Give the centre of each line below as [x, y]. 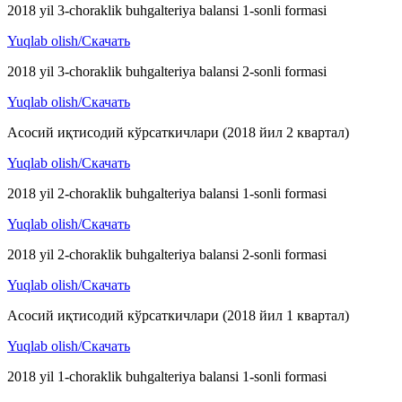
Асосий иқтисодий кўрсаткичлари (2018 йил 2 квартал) [178, 133]
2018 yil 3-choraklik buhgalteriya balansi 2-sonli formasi [167, 72]
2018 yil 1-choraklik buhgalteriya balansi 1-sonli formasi [167, 377]
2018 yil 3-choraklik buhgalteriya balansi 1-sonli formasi [167, 11]
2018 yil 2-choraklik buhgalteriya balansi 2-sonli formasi [167, 255]
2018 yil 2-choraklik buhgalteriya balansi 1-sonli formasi [167, 194]
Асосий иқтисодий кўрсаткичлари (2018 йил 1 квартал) [178, 316]
